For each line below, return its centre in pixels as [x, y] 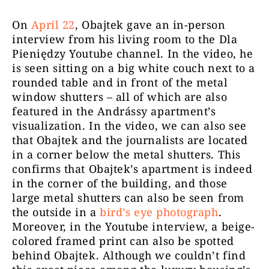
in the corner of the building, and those [120, 183]
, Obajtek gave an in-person [150, 24]
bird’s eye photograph [159, 212]
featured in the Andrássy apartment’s [114, 111]
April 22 [53, 24]
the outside [42, 212]
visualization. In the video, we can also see [129, 125]
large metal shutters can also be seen [115, 197]
